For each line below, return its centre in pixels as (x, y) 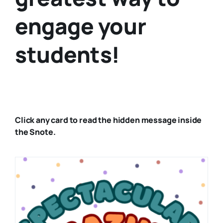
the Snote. (35, 132)
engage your (80, 26)
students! (67, 54)
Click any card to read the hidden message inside (108, 120)
